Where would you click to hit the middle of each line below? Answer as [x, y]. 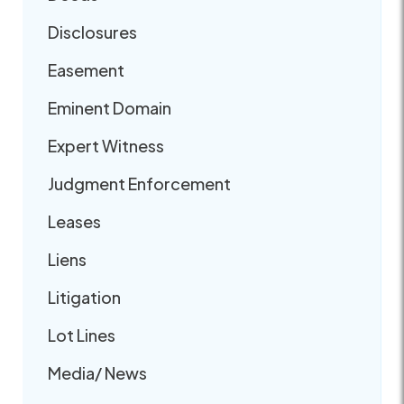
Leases [74, 221]
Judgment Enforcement [139, 183]
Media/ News [97, 372]
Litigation [84, 297]
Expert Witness [106, 145]
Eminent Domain [110, 107]
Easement [86, 69]
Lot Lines [82, 335]
